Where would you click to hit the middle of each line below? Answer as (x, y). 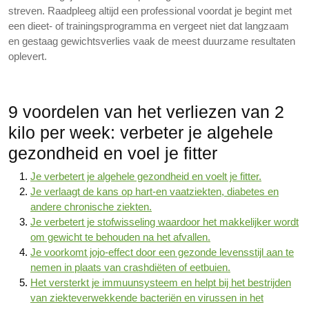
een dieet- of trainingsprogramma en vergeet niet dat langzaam (149, 26)
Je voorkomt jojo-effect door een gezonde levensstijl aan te (162, 252)
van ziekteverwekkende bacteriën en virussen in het (147, 298)
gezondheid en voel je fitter (113, 153)
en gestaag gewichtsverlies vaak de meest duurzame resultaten (152, 41)
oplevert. (28, 56)
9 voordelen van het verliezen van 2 (146, 112)
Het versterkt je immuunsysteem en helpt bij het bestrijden (161, 282)
